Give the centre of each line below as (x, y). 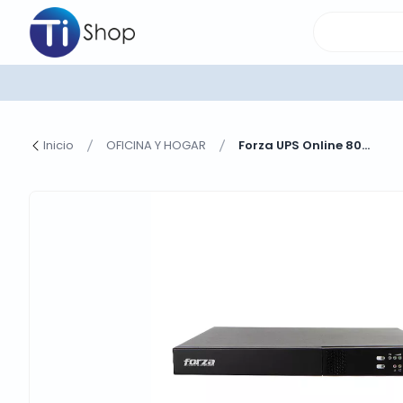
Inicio (58, 146)
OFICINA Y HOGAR (156, 146)
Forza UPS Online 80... (304, 146)
